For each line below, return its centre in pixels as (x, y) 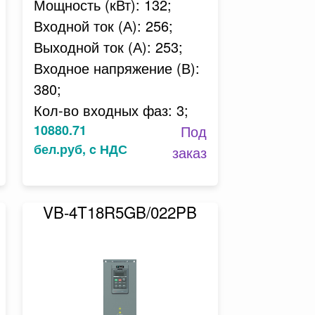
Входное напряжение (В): (116, 68)
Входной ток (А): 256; (103, 26)
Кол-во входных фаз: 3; (111, 110)
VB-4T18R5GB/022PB (120, 212)
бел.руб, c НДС (80, 149)
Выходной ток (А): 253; (108, 47)
